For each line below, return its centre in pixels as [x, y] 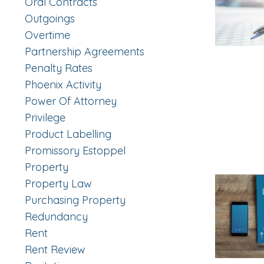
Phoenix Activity [63, 85]
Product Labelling [68, 134]
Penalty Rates [59, 68]
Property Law [58, 184]
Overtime [47, 35]
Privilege [45, 118]
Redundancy [56, 217]
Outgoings [50, 19]
